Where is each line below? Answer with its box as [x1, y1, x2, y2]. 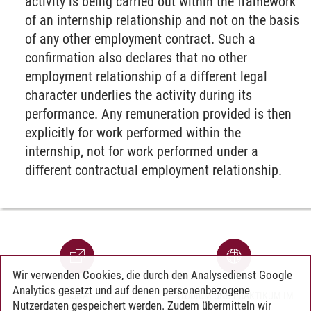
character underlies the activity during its [25, 87, 253, 104]
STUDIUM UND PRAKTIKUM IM [174, 290, 294, 302]
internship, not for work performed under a [25, 143, 259, 160]
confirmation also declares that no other [25, 49, 248, 67]
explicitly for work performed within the [25, 124, 242, 142]
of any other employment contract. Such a [25, 31, 256, 48]
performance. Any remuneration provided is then [25, 106, 292, 123]
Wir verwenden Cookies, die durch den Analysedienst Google [12, 267, 292, 282]
